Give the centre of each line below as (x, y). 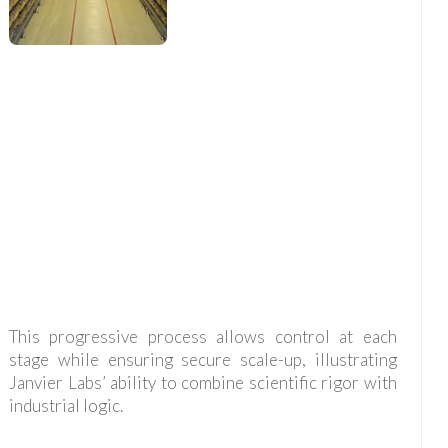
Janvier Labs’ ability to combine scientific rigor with (202, 382)
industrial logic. (65, 405)
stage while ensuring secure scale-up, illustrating (202, 359)
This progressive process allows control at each (202, 336)
